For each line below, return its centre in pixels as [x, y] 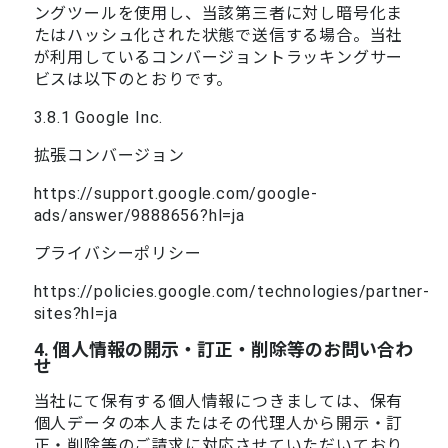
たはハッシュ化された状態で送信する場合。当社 [218, 35]
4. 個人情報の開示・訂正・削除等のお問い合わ [223, 349]
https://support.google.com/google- [175, 193]
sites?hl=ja [75, 313]
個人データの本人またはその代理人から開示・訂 [218, 423]
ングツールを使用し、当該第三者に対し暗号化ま [218, 13]
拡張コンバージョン [109, 155]
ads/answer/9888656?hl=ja [139, 215]
